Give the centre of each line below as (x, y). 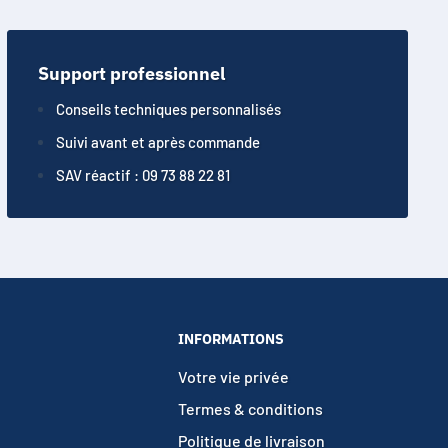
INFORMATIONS (231, 339)
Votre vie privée (233, 376)
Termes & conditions (250, 408)
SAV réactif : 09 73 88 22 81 (142, 175)
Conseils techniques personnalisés (168, 109)
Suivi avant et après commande (157, 142)
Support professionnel (131, 74)
